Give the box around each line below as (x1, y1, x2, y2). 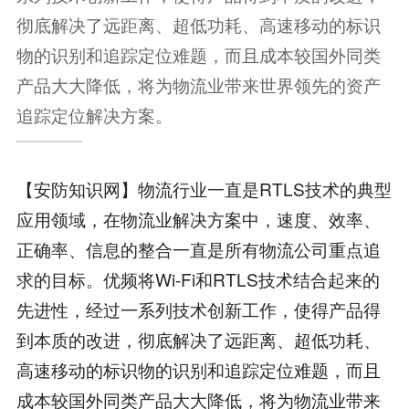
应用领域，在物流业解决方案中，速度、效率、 (16, 205, 381, 231)
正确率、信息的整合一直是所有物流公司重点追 (16, 236, 381, 261)
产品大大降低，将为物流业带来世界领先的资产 (16, 71, 381, 97)
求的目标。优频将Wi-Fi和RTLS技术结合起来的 (16, 266, 380, 291)
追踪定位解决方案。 (16, 101, 173, 127)
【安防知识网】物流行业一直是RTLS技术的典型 (16, 175, 392, 201)
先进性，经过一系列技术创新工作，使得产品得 (16, 296, 381, 321)
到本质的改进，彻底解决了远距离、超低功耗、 (16, 326, 381, 351)
